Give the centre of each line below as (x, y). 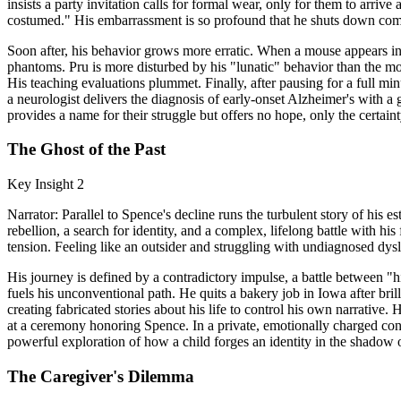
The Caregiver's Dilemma (101, 376)
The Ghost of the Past (86, 149)
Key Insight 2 (46, 184)
